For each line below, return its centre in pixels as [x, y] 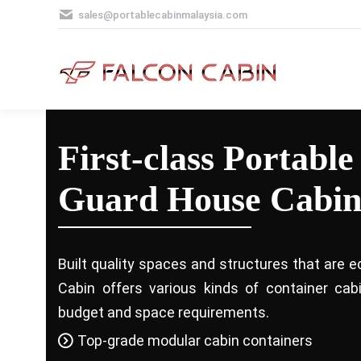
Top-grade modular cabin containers [195, 340]
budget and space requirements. [164, 312]
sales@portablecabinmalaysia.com [163, 15]
